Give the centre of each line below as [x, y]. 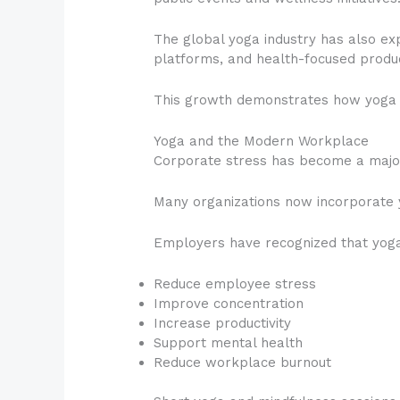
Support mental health [229, 342]
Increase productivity [223, 323]
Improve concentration [229, 303]
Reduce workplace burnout [243, 362]
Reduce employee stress [235, 283]
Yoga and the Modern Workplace [262, 141]
